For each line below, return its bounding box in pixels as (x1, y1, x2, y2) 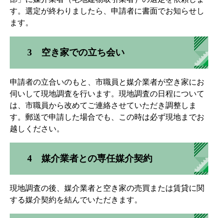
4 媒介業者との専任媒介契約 (27, 153, 152, 163)
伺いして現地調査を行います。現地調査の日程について (10, 89, 204, 98)
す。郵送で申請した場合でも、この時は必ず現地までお (10, 112, 204, 121)
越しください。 (10, 124, 64, 133)
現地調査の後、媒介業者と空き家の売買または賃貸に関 (10, 183, 204, 192)
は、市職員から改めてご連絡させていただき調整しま (10, 101, 197, 109)
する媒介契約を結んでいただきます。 (10, 195, 142, 204)
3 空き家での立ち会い (27, 47, 125, 57)
